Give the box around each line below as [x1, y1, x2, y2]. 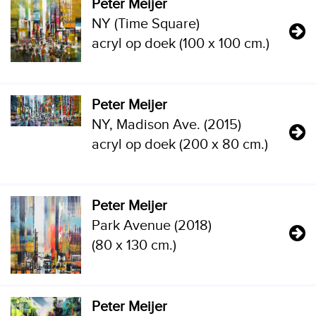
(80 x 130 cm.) [92, 237, 176, 254]
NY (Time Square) [92, 16, 200, 32]
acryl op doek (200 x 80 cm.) [92, 136, 268, 153]
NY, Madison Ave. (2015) [92, 116, 241, 133]
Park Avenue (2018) [92, 217, 212, 234]
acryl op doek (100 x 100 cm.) [92, 35, 269, 52]
